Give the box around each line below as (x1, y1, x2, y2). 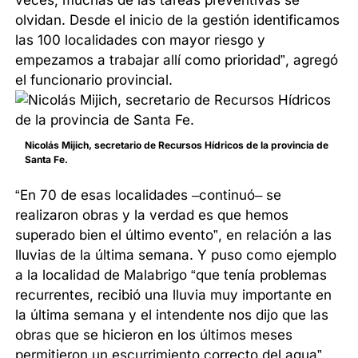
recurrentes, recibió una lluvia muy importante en (15, 286, 332, 303)
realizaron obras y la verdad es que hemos (15, 206, 289, 223)
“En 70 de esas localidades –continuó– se (15, 186, 282, 203)
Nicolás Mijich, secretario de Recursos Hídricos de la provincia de (25, 138, 329, 151)
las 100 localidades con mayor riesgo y (15, 31, 266, 48)
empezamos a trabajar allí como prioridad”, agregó (15, 51, 339, 68)
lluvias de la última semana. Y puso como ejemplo (15, 246, 337, 263)
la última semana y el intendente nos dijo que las (15, 306, 329, 323)
